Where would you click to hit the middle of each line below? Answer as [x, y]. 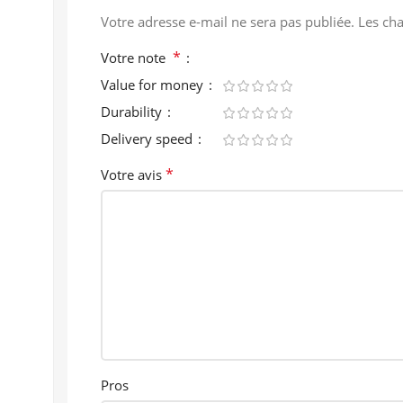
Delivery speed [148, 138]
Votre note [137, 57]
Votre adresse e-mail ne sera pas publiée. [228, 21]
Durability [133, 111]
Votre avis [133, 174]
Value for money [154, 84]
